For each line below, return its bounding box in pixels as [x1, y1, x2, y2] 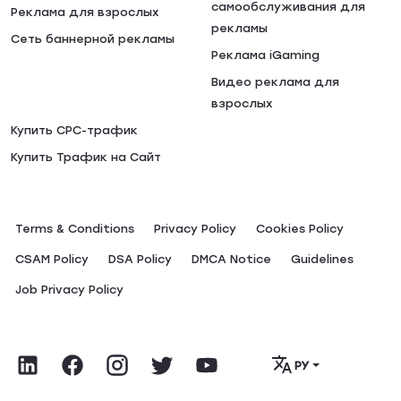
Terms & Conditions [15, 222, 134, 235]
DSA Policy [108, 252, 172, 266]
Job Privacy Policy [15, 283, 124, 296]
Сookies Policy [256, 222, 344, 235]
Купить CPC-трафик [11, 124, 138, 137]
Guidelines [291, 252, 354, 266]
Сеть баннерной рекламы [11, 32, 175, 46]
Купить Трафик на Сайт [11, 150, 161, 164]
